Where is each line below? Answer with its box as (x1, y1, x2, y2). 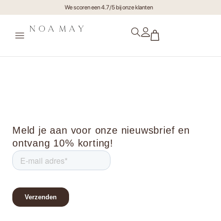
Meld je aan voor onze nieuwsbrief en (12, 125, 190, 136)
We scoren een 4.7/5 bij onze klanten (64, 4, 153, 11)
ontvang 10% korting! (12, 138, 114, 149)
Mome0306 (10, 62, 85, 77)
